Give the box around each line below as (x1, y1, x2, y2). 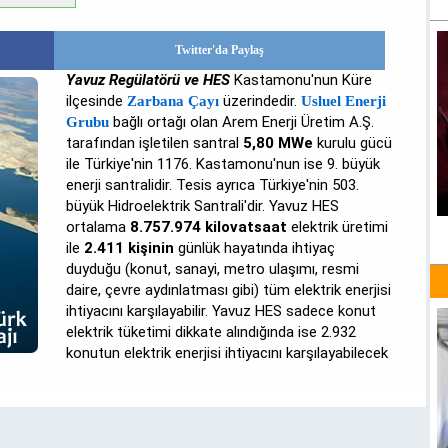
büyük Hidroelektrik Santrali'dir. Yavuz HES (66, 197, 340, 215)
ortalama (66, 218, 131, 236)
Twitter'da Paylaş (175, 43, 265, 57)
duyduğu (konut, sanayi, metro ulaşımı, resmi (66, 260, 360, 278)
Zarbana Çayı (127, 93, 220, 109)
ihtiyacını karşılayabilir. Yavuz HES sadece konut (66, 302, 377, 320)
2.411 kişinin (84, 239, 175, 257)
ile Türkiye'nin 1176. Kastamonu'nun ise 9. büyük (66, 155, 381, 173)
